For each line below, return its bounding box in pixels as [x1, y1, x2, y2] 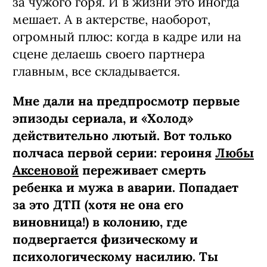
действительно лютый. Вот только [13, 127, 232, 144]
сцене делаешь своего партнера [13, 45, 205, 62]
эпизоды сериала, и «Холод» [13, 110, 193, 126]
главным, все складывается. [13, 63, 180, 79]
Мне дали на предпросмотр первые [13, 92, 240, 109]
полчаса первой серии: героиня [13, 144, 215, 161]
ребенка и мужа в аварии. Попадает [13, 179, 238, 195]
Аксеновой [13, 162, 79, 178]
